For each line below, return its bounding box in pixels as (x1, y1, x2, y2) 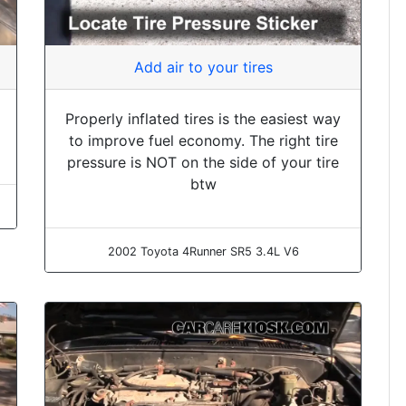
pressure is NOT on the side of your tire (67, 153, 339, 172)
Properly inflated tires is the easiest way (65, 110, 341, 129)
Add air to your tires (133, 58, 273, 77)
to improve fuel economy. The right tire (68, 131, 338, 150)
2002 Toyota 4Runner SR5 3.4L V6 (107, 245, 299, 259)
